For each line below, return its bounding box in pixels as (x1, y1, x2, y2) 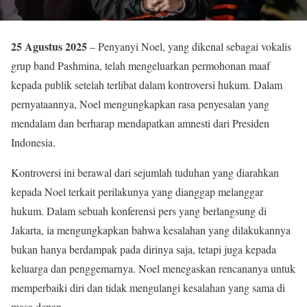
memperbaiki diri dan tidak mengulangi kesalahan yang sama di (11, 280, 285, 295)
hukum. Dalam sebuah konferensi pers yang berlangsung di (11, 204, 267, 218)
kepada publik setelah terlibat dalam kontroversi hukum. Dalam (11, 77, 282, 92)
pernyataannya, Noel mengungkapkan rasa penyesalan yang (11, 97, 269, 111)
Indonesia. (11, 135, 56, 149)
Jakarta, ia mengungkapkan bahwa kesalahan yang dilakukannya (11, 223, 291, 237)
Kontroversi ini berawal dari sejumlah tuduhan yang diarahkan (11, 165, 279, 180)
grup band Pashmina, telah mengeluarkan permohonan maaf (11, 58, 270, 73)
